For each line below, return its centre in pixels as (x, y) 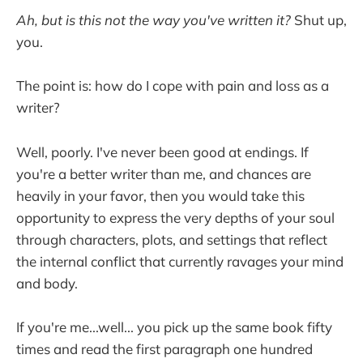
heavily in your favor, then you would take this (160, 195)
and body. (47, 283)
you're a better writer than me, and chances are (164, 173)
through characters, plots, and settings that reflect (172, 239)
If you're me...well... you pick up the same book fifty (174, 327)
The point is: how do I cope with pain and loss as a (173, 86)
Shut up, (320, 20)
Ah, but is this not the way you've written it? (155, 20)
